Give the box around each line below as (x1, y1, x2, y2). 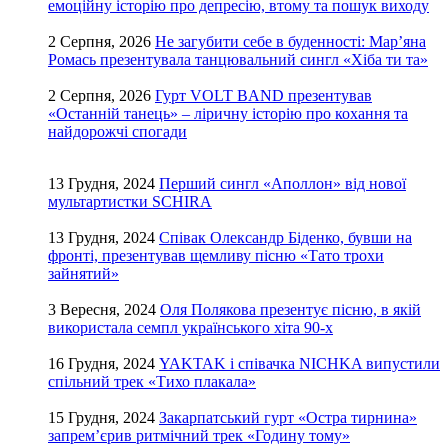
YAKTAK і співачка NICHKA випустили (159, 355, 440, 373)
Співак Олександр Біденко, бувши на (159, 229, 412, 247)
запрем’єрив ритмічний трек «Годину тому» (48, 427, 350, 445)
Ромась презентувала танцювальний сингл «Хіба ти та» (48, 51, 428, 69)
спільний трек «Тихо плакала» (48, 373, 256, 391)
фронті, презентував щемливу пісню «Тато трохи (48, 247, 384, 265)
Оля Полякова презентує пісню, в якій (160, 301, 421, 319)
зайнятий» (48, 265, 119, 283)
